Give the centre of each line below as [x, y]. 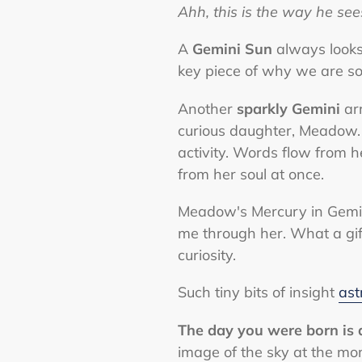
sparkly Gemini [289, 108]
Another [208, 108]
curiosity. [209, 255]
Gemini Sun [233, 49]
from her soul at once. [253, 174]
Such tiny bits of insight [259, 293]
